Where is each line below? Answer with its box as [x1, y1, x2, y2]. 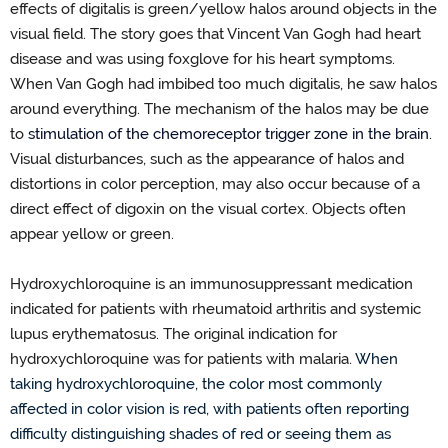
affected [10, 400, 67, 419]
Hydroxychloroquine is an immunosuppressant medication [10, 275, 413, 294]
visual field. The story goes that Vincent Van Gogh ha [10, 25, 372, 44]
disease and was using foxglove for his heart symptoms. [10, 50, 395, 69]
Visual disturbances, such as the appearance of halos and [10, 150, 404, 169]
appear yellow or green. [10, 225, 174, 244]
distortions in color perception [10, 175, 215, 194]
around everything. [10, 100, 144, 119]
